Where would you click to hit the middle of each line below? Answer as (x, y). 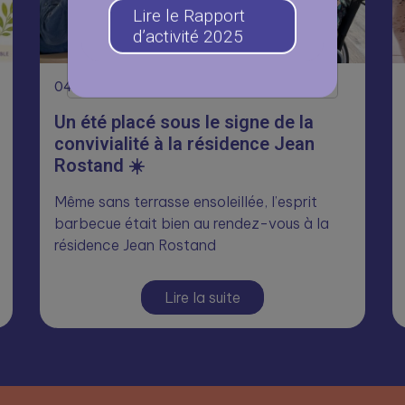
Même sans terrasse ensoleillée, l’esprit (186, 202)
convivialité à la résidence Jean (184, 144)
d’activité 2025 (188, 38)
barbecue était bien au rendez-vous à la (192, 223)
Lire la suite (202, 297)
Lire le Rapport (189, 18)
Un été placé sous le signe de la (184, 122)
